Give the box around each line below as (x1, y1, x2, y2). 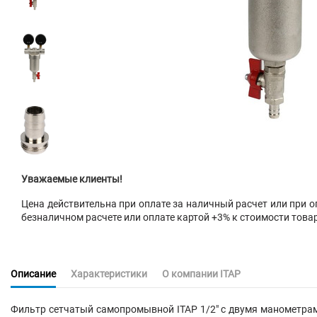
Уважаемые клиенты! (21, 173, 122, 185)
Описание (11, 268, 56, 280)
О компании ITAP (162, 268, 241, 280)
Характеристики (71, 268, 147, 280)
